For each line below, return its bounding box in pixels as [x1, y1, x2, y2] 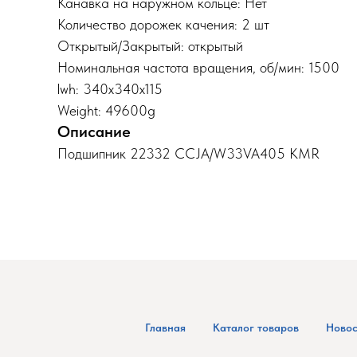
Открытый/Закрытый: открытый [57, 37, 243, 54]
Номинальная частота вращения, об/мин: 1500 [57, 59, 339, 76]
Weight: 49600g [57, 102, 155, 119]
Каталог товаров [213, 321, 299, 334]
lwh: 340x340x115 [57, 80, 163, 97]
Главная [145, 321, 186, 334]
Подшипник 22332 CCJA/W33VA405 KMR [57, 145, 320, 162]
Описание [57, 122, 131, 141]
